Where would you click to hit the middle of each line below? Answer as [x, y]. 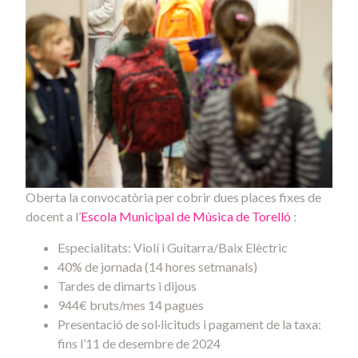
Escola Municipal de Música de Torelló [187, 217]
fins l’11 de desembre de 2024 [139, 343]
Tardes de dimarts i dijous [127, 285]
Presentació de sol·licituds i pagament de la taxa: [189, 324]
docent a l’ [53, 217]
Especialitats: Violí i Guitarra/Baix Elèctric [173, 247]
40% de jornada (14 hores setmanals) [157, 266]
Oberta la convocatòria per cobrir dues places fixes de [173, 197]
